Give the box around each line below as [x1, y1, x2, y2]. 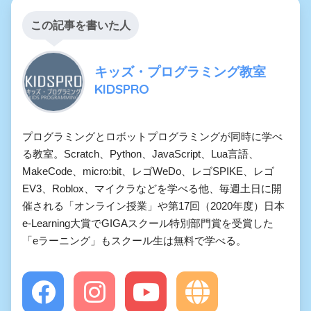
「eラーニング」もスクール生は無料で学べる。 [22, 234, 246, 246]
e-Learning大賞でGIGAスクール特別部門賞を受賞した [22, 217, 274, 229]
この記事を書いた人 [31, 19, 131, 31]
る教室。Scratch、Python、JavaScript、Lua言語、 [22, 147, 259, 160]
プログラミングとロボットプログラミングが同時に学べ [22, 130, 283, 142]
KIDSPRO [94, 80, 149, 97]
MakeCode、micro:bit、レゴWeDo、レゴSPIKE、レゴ [22, 165, 274, 177]
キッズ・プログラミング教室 [94, 62, 266, 80]
